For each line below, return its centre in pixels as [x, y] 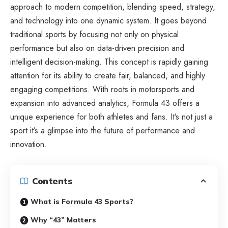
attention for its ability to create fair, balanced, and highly [108, 75]
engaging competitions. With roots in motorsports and [102, 89]
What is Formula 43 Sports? [82, 201]
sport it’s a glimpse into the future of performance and [103, 130]
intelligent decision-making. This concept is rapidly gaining [109, 62]
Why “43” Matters [63, 220]
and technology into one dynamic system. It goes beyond [108, 20]
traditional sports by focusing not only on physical [94, 34]
